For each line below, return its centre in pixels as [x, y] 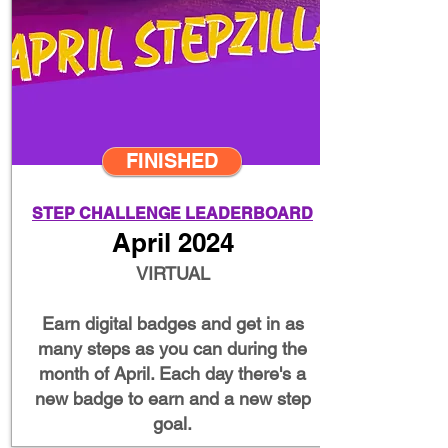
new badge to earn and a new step [172, 398]
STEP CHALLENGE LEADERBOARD [172, 213]
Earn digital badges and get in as [172, 323]
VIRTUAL [172, 273]
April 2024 [172, 242]
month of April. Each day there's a [172, 373]
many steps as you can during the [172, 348]
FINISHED [171, 161]
